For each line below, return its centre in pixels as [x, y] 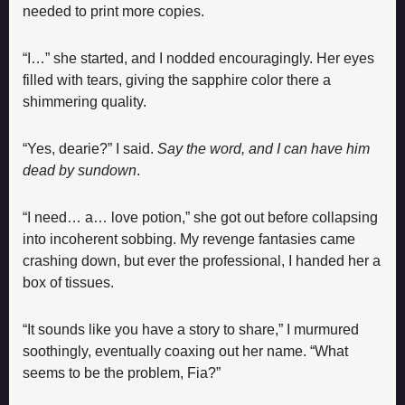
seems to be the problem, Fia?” [122, 372]
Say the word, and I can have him [264, 148]
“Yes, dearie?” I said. [90, 148]
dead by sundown [80, 170]
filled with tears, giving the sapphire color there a [177, 80]
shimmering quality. [85, 101]
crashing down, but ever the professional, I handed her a [202, 260]
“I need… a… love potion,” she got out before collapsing [200, 217]
